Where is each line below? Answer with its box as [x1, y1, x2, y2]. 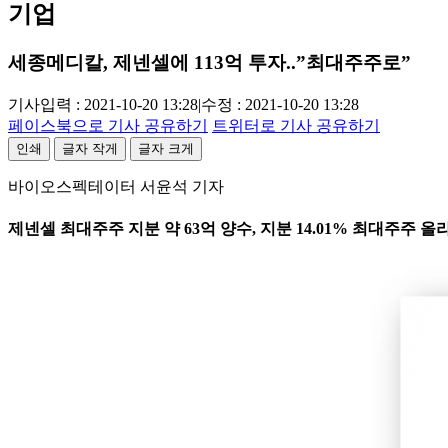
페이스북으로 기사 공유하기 [8, 117, 208, 134]
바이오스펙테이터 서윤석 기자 [8, 178, 224, 195]
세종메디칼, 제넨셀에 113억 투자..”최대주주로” [8, 52, 411, 74]
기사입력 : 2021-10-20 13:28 [8, 96, 198, 113]
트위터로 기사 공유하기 [212, 117, 380, 134]
